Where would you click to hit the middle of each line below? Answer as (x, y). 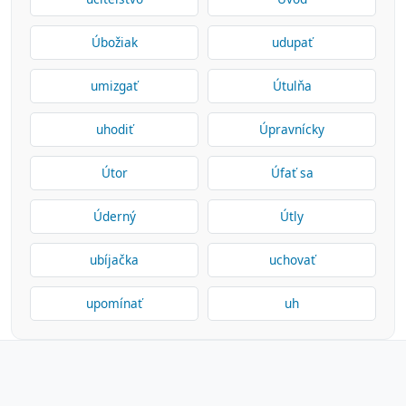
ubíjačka (114, 260)
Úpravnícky (292, 129)
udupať (292, 42)
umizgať (114, 86)
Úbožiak (114, 42)
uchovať (292, 260)
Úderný (114, 216)
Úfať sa (292, 173)
